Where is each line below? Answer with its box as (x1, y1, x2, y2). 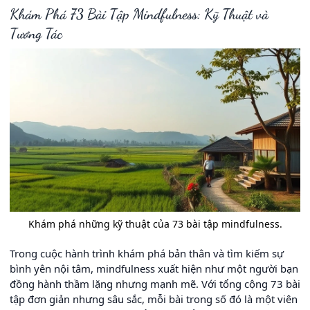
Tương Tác (10, 25, 62, 43)
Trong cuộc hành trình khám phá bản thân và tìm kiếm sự (10, 246, 284, 260)
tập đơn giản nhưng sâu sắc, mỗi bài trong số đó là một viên (10, 291, 298, 306)
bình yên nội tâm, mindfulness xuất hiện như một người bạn (10, 261, 298, 275)
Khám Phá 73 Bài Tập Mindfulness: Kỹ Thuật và (10, 6, 268, 24)
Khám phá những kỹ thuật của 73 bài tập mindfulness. (28, 217, 282, 230)
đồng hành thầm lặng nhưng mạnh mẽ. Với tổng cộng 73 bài (10, 276, 300, 291)
